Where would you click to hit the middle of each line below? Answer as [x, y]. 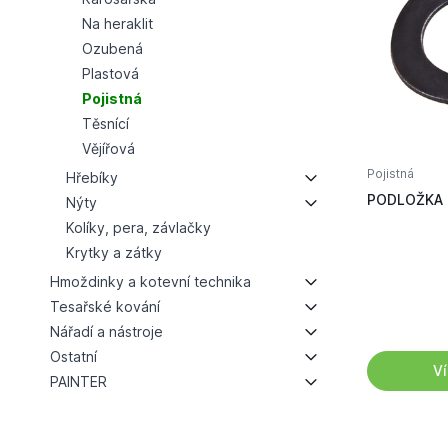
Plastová [110, 73]
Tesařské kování [104, 306]
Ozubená [112, 48]
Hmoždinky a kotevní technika [150, 281]
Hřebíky [91, 177]
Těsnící [105, 123]
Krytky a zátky [113, 252]
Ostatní [73, 356]
